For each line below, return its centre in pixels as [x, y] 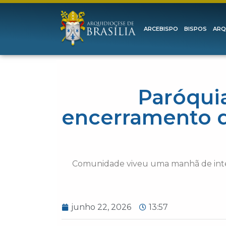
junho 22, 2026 [101, 207]
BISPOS [195, 29]
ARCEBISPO [161, 29]
